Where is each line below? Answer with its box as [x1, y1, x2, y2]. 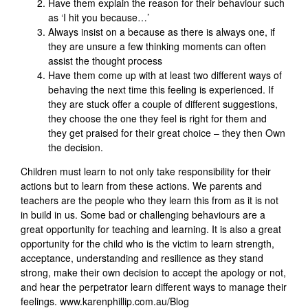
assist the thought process [48, 54, 162, 68]
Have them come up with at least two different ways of [48, 68, 282, 82]
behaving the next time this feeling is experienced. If [48, 82, 274, 97]
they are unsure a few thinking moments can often [48, 39, 266, 54]
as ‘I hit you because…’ [48, 10, 149, 25]
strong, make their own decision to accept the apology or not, [21, 265, 286, 280]
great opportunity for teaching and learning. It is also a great [21, 222, 281, 236]
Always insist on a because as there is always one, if [48, 25, 275, 39]
